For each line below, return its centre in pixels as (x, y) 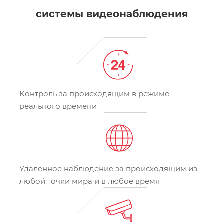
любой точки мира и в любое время (90, 181)
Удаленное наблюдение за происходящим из (108, 169)
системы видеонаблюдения (112, 14)
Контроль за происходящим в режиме (94, 94)
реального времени (58, 106)
